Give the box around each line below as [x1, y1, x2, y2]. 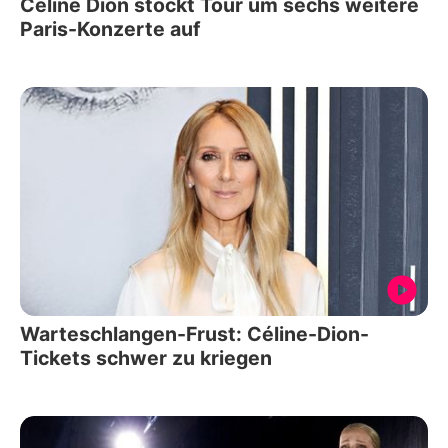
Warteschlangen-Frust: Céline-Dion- [20, 322, 369, 347]
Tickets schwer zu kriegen [20, 346, 272, 371]
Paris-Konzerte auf [20, 16, 201, 41]
